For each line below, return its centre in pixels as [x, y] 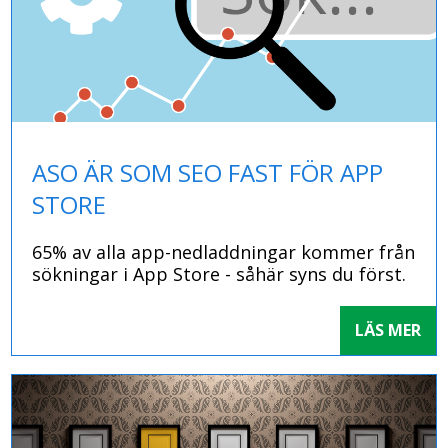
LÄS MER [387, 330]
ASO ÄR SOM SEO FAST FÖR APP [208, 173]
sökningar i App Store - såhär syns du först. [219, 274]
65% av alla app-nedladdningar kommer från [224, 252]
